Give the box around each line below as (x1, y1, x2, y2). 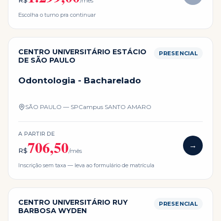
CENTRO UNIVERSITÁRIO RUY (18, 198, 128, 207)
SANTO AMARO (105, 103, 151, 111)
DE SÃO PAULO (18, 56, 75, 65)
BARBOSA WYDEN (18, 206, 87, 216)
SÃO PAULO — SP (25, 103, 78, 111)
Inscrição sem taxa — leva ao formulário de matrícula (18, 162, 154, 169)
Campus (78, 103, 105, 111)
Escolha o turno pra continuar (18, 11, 96, 19)
